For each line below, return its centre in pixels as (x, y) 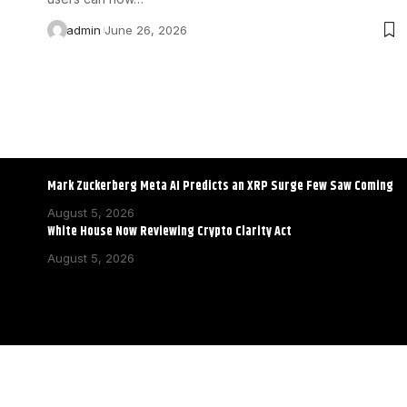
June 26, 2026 (145, 30)
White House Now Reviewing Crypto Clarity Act (169, 232)
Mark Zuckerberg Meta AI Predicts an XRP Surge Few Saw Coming (220, 187)
